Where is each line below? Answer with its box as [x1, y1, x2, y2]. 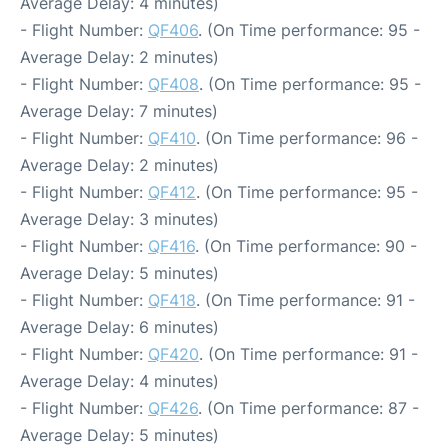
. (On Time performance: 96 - [196, 127, 418, 148]
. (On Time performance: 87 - [198, 397, 419, 418]
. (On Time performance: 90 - [195, 235, 417, 256]
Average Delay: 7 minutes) [20, 100, 218, 121]
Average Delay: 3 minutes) [20, 208, 219, 229]
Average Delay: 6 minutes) [20, 316, 219, 337]
